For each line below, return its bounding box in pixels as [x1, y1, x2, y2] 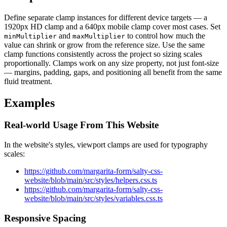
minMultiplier [4, 32, 57, 40]
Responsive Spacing [4, 212, 86, 223]
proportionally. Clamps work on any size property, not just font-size [4, 58, 219, 67]
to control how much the [125, 31, 205, 40]
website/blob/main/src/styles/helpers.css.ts [24, 176, 157, 185]
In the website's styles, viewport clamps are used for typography [4, 140, 208, 149]
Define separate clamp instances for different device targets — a [4, 13, 207, 22]
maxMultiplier [72, 32, 125, 40]
